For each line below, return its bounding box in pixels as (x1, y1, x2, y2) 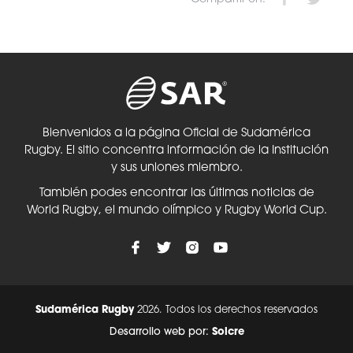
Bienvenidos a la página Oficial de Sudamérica (43, 128, 310, 140)
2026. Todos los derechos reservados (134, 305, 318, 316)
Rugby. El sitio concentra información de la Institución (24, 145, 329, 158)
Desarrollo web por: (109, 327, 209, 338)
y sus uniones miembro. (110, 162, 243, 175)
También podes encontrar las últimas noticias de (39, 188, 314, 200)
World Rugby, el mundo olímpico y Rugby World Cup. (26, 205, 327, 217)
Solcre (208, 327, 244, 338)
